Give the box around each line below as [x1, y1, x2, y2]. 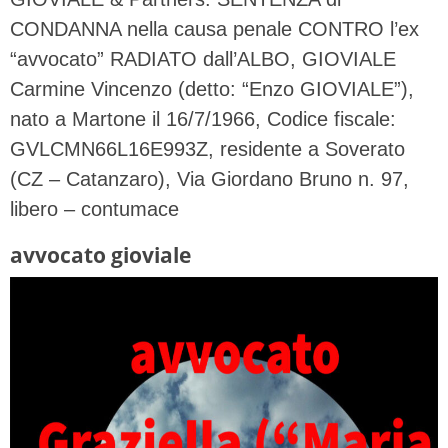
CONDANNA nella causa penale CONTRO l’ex [10, 18, 419, 41]
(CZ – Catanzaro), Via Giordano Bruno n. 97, [10, 168, 409, 191]
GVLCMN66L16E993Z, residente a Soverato [10, 138, 405, 161]
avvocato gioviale [10, 240, 191, 270]
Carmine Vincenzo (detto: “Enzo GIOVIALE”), [10, 78, 414, 101]
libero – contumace [10, 198, 179, 221]
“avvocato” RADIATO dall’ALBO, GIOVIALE [10, 48, 396, 71]
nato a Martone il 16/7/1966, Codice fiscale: [10, 108, 396, 131]
